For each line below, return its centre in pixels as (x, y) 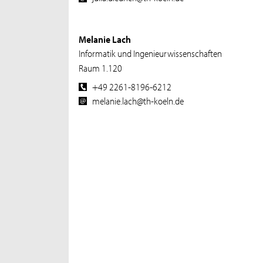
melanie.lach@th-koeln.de (138, 100)
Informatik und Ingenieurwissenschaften (151, 53)
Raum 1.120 (101, 68)
